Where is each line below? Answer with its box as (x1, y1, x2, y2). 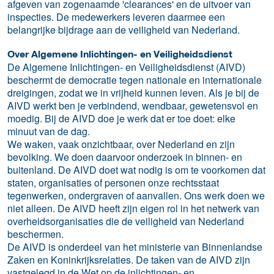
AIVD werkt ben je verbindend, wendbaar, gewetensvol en (7, 98, 258, 113)
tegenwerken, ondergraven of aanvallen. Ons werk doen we (7, 188, 265, 202)
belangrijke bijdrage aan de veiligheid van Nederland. (7, 22, 240, 37)
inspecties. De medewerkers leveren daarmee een (7, 9, 225, 24)
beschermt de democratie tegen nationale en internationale (7, 72, 262, 87)
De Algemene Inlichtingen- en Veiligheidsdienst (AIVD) (7, 59, 245, 74)
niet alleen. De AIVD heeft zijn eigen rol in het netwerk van (7, 201, 259, 215)
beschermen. (7, 226, 64, 241)
